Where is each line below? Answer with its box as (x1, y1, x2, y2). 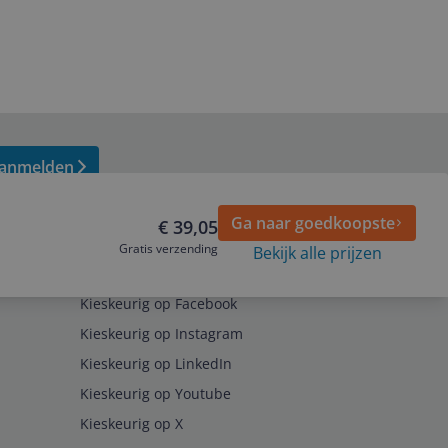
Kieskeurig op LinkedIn (80, 354, 232, 373)
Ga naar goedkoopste (231, 212, 395, 234)
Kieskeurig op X (80, 414, 183, 433)
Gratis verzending (119, 240, 218, 257)
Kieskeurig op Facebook (80, 294, 237, 313)
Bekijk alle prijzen (252, 242, 382, 264)
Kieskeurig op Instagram (80, 324, 243, 343)
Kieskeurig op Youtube (80, 384, 231, 403)
